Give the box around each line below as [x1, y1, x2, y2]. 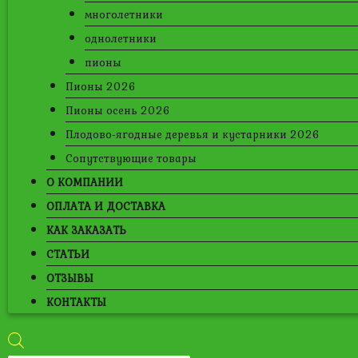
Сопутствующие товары [66, 150, 197, 166]
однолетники [85, 30, 157, 46]
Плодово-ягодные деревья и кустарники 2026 [66, 126, 320, 142]
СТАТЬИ [46, 246, 89, 262]
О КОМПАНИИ [46, 174, 123, 190]
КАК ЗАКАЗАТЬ [46, 222, 126, 238]
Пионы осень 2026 [66, 102, 170, 118]
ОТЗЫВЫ [46, 270, 93, 286]
